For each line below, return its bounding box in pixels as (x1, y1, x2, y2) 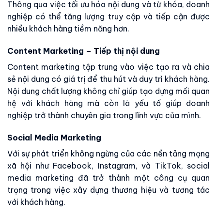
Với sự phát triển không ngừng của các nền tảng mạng (7, 148, 210, 158)
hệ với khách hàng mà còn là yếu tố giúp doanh (7, 98, 210, 108)
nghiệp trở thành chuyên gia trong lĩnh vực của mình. (7, 110, 201, 121)
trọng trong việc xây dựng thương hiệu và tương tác (7, 185, 210, 195)
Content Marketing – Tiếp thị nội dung (7, 46, 160, 56)
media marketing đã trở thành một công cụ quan (7, 172, 210, 183)
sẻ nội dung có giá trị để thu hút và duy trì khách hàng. (7, 74, 210, 84)
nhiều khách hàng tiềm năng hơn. (7, 24, 129, 34)
